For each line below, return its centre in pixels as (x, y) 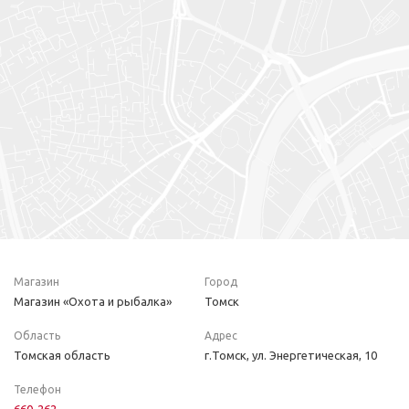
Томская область (62, 355)
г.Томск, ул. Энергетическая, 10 (291, 355)
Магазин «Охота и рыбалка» (93, 301)
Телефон (37, 389)
